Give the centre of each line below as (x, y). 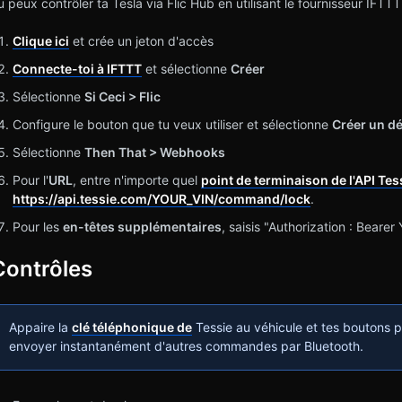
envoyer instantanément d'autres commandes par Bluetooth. (186, 345)
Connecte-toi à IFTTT (77, 69)
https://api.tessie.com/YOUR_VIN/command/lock (161, 199)
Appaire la (40, 327)
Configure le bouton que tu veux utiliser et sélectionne (172, 125)
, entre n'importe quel (136, 180)
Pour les (37, 227)
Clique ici (40, 41)
